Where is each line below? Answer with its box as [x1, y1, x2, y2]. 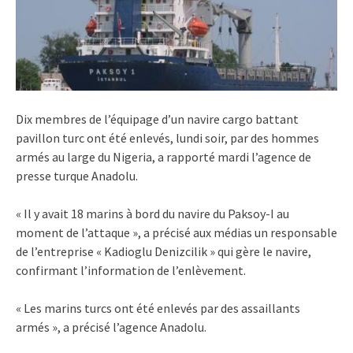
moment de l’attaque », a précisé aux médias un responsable [16, 224, 337, 240]
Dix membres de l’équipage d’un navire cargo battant [16, 110, 299, 127]
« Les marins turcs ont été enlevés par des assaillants [16, 299, 300, 316]
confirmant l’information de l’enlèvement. [16, 262, 246, 278]
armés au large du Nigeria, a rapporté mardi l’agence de [16, 148, 311, 165]
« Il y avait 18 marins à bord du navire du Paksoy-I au [16, 205, 289, 221]
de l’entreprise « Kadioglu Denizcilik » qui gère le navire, [16, 243, 311, 259]
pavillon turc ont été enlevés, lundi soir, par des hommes [16, 129, 319, 146]
